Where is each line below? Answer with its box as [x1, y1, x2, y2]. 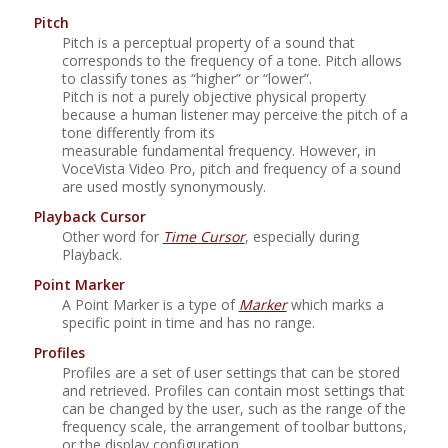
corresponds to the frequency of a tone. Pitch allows [61, 50, 402, 70]
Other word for [61, 226, 163, 246]
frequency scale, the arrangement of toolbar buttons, [61, 416, 407, 436]
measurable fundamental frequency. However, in [61, 140, 376, 160]
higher [195, 68, 236, 88]
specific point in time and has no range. [61, 312, 315, 332]
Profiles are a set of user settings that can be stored [61, 362, 400, 382]
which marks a [286, 294, 384, 314]
